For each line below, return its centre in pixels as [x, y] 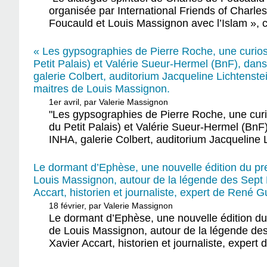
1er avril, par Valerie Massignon [109, 102]
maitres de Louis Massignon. [102, 89]
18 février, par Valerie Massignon [111, 206]
